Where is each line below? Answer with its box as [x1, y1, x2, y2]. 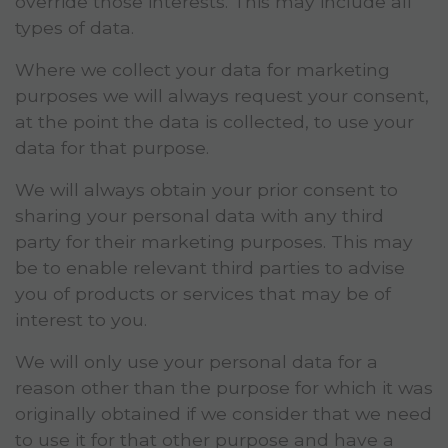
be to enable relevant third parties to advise [15, 257, 405, 279]
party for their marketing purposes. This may [15, 231, 413, 253]
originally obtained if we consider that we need [15, 403, 432, 425]
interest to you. [15, 309, 147, 331]
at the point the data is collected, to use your [15, 111, 414, 133]
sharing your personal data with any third [15, 205, 384, 227]
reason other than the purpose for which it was [15, 377, 433, 399]
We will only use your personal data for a [15, 351, 378, 373]
